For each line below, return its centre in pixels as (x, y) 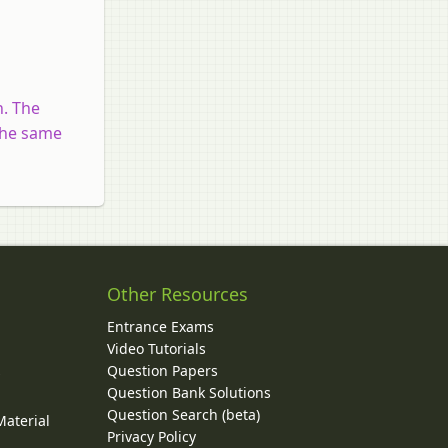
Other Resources (177, 294)
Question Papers (162, 371)
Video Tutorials (156, 349)
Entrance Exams (160, 327)
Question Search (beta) (183, 415)
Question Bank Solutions (188, 393)
